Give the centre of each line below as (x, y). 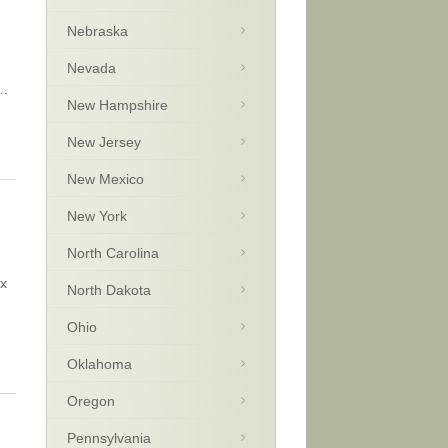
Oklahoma (99, 364)
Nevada (91, 68)
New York (97, 216)
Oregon (91, 401)
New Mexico (105, 179)
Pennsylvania (109, 438)
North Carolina (113, 253)
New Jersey (104, 142)
